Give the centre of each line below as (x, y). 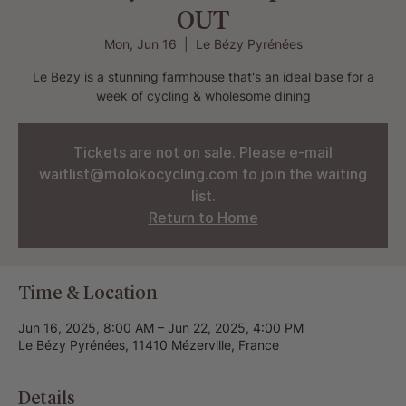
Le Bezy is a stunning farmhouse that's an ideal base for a (203, 77)
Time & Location (88, 293)
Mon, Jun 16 (140, 44)
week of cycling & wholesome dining (203, 96)
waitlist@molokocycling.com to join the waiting (203, 174)
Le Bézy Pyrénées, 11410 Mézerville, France (149, 345)
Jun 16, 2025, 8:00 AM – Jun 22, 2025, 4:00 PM (161, 328)
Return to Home (203, 218)
